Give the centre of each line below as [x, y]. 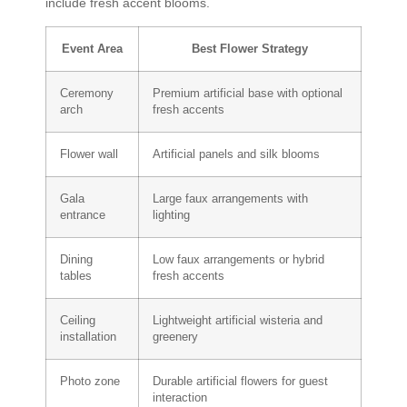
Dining [76, 259]
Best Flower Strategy [250, 49]
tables [76, 276]
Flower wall [89, 154]
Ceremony [87, 93]
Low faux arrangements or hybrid [238, 259]
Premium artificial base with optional [248, 93]
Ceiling [78, 320]
